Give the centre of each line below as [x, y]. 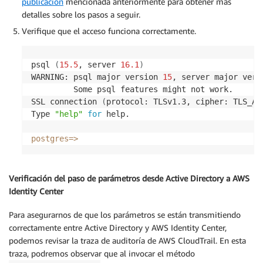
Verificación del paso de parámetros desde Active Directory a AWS [129, 178]
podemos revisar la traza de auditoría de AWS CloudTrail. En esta [127, 241]
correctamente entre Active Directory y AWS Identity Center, [118, 228]
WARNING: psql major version [97, 77]
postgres [50, 138]
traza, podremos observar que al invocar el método [102, 254]
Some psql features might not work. [132, 89]
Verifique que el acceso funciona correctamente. [109, 31]
